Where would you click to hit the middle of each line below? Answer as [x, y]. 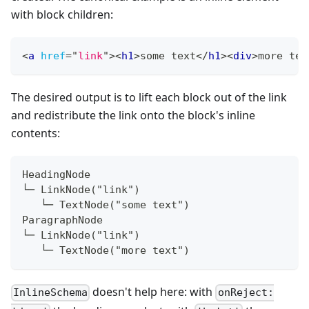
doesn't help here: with [153, 292]
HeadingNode [56, 175]
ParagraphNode [62, 220]
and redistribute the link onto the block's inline [133, 116]
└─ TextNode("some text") [106, 205]
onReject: [246, 293]
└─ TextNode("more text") [106, 251]
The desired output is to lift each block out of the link [149, 98]
